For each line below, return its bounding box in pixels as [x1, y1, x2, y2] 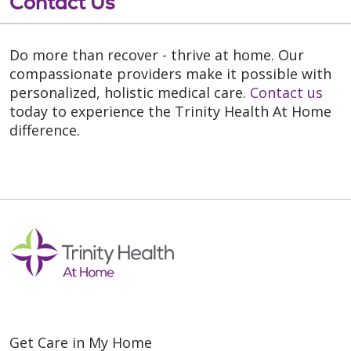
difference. [9, 121, 80, 140]
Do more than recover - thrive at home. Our [9, 45, 304, 65]
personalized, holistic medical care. [9, 83, 250, 103]
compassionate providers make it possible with [9, 64, 331, 84]
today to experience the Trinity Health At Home [9, 102, 331, 121]
